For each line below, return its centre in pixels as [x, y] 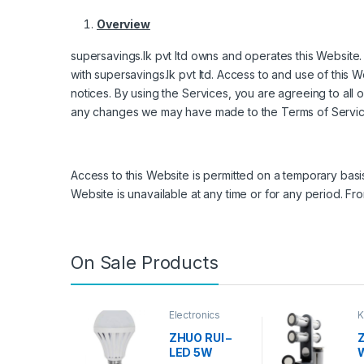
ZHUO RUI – [200, 337]
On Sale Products [145, 263]
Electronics [195, 315]
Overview [123, 24]
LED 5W [191, 352]
